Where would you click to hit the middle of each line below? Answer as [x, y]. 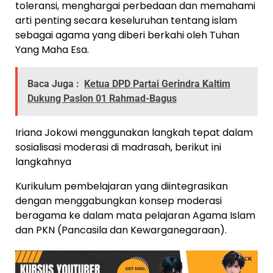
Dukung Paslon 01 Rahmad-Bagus [102, 99]
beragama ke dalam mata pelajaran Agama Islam [135, 216]
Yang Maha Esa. [52, 50]
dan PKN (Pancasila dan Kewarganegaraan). [121, 230]
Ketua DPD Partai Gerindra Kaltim [157, 84]
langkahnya [43, 162]
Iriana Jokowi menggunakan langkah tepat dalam [134, 133]
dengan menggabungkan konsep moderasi [119, 201]
